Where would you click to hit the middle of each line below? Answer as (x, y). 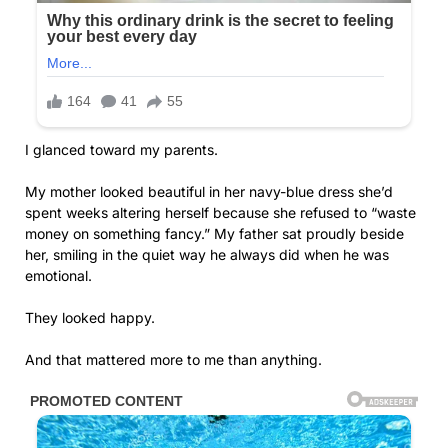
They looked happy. (90, 317)
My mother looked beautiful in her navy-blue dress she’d (209, 191)
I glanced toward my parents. (121, 149)
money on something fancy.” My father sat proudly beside (214, 233)
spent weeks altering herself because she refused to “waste (220, 212)
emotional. (58, 275)
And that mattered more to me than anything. (173, 359)
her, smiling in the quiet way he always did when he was (207, 254)
